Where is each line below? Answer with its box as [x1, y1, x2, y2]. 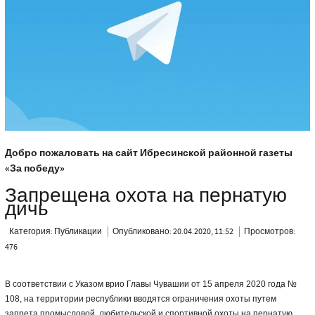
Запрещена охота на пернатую [4, 185, 287, 207]
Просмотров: [243, 226, 295, 238]
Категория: [8, 226, 54, 238]
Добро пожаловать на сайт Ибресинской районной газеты [4, 146, 292, 161]
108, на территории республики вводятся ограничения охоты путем [4, 294, 276, 304]
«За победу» [4, 162, 65, 176]
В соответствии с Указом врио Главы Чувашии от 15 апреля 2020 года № [4, 279, 297, 290]
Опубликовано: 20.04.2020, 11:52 [112, 226, 235, 238]
